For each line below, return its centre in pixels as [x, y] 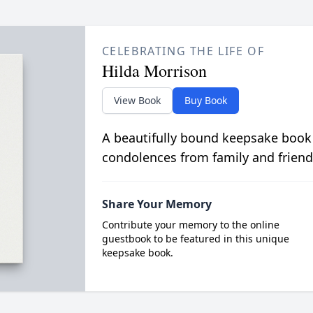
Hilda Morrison [154, 71]
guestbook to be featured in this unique [195, 239]
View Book [137, 100]
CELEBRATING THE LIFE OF [183, 51]
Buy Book [205, 100]
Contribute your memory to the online [190, 225]
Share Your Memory [156, 204]
